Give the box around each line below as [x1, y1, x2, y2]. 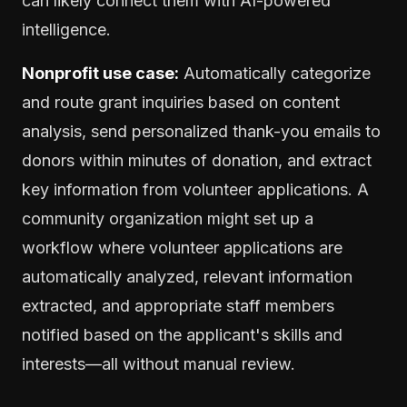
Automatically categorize [179, 63, 371, 83]
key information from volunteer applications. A [22, 179, 369, 199]
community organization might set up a [22, 208, 313, 228]
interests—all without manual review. [22, 353, 295, 373]
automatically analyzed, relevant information [22, 266, 352, 286]
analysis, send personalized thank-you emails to [22, 121, 381, 141]
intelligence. [22, 19, 111, 39]
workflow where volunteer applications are [22, 237, 342, 257]
